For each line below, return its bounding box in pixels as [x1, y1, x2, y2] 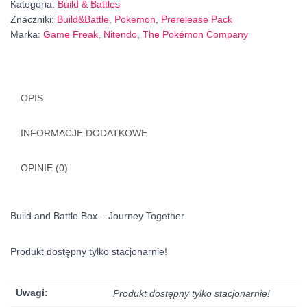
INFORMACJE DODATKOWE [21, 127, 147, 138]
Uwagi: [16, 287, 48, 298]
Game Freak [43, 29, 98, 40]
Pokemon [114, 14, 156, 25]
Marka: [10, 29, 43, 40]
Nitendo [103, 29, 137, 40]
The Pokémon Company [143, 29, 248, 40]
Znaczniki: [10, 14, 57, 25]
